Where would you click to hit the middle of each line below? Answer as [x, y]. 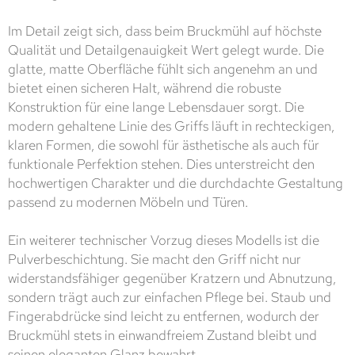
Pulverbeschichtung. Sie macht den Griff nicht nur [155, 260]
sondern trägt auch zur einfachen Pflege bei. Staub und [170, 298]
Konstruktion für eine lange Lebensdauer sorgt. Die [156, 107]
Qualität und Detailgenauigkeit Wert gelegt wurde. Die [166, 50]
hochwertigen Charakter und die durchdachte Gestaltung [176, 183]
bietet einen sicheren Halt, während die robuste [145, 88]
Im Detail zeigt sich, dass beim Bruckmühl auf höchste [165, 31]
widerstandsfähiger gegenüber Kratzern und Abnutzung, [172, 279]
